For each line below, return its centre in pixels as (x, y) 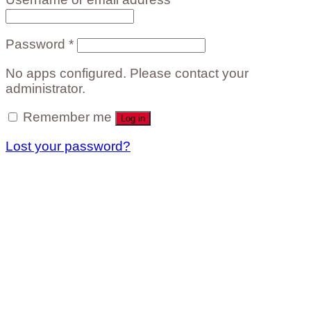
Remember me (67, 117)
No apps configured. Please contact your (127, 74)
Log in (133, 119)
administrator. (45, 89)
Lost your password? (68, 146)
